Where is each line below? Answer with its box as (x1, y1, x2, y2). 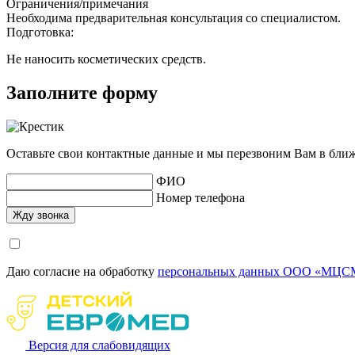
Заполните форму (6, 82, 158, 103)
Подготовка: (6, 25, 74, 39)
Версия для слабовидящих (29, 338, 170, 352)
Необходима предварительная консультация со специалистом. (6, 10, 344, 25)
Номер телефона (156, 190, 245, 204)
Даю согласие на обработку (6, 264, 158, 278)
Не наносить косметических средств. (6, 52, 206, 66)
